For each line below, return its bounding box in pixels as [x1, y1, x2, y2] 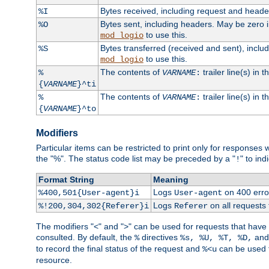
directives [139, 232, 180, 243]
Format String [38, 175, 94, 185]
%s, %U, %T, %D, [180, 233, 252, 243]
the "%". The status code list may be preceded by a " [36, 154, 235, 164]
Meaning [153, 175, 189, 185]
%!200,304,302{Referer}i [38, 201, 149, 211]
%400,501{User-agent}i [38, 188, 139, 198]
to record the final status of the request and [36, 244, 202, 254]
